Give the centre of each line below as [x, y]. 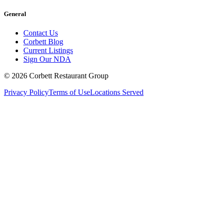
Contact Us [41, 33]
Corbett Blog [43, 42]
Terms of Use [69, 92]
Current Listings [48, 51]
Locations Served [117, 92]
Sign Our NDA [47, 59]
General [15, 14]
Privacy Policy [26, 92]
